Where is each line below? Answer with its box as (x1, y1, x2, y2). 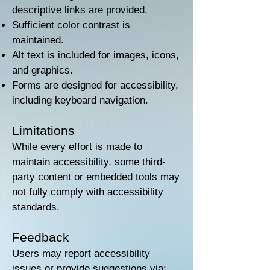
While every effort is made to (12, 141, 142, 152)
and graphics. (12, 64, 73, 76)
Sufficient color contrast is (12, 19, 130, 31)
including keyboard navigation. (12, 95, 148, 106)
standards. (12, 201, 60, 213)
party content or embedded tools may (12, 171, 180, 183)
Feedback (12, 230, 69, 244)
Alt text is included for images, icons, (12, 49, 179, 61)
